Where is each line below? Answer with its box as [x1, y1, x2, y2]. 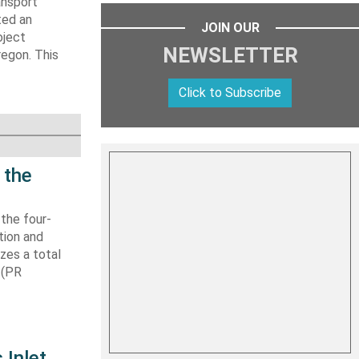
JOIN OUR [200, 20, 260, 35]
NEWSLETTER [162, 43, 298, 67]
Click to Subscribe [179, 85, 281, 100]
